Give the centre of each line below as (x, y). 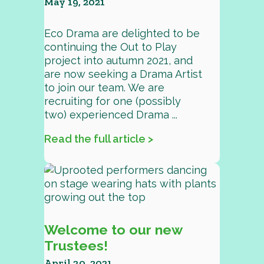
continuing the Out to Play (110, 47)
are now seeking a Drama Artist (123, 74)
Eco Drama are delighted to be (122, 33)
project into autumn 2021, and (118, 60)
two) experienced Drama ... (110, 115)
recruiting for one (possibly (112, 101)
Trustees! (76, 245)
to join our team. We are (104, 88)
